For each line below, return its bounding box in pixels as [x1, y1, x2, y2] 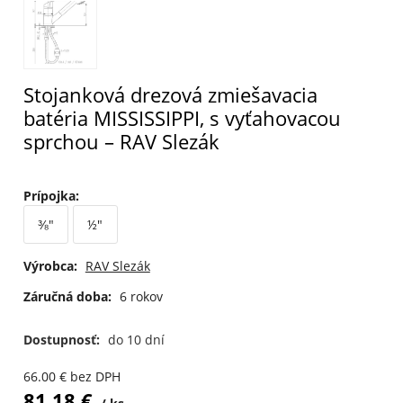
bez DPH [69, 367, 121, 385]
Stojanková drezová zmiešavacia [22, 80, 318, 109]
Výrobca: [22, 257, 77, 275]
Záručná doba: [22, 287, 112, 305]
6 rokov [119, 287, 163, 305]
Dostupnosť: [22, 331, 103, 349]
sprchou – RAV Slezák [22, 127, 219, 156]
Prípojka [22, 186, 76, 204]
